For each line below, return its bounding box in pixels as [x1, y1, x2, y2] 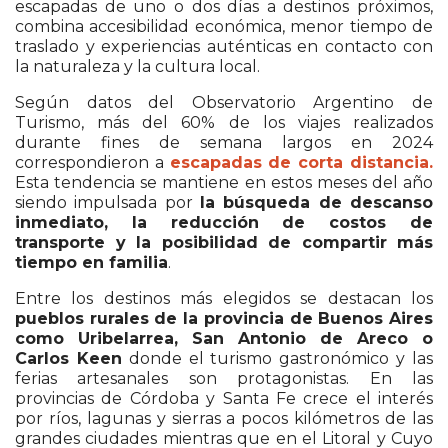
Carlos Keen [15, 348, 122, 368]
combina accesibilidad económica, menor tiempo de [15, 16, 433, 36]
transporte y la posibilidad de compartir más [15, 232, 433, 252]
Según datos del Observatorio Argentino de [15, 92, 433, 112]
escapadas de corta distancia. [169, 152, 434, 172]
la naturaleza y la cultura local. [15, 56, 260, 76]
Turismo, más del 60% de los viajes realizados [15, 112, 433, 132]
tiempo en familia [15, 252, 168, 272]
